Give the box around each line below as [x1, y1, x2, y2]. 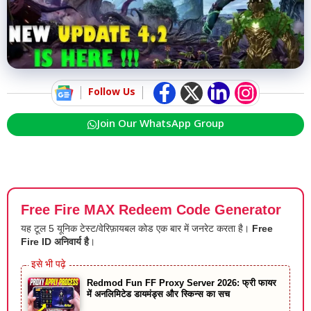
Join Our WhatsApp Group [97, 117, 224, 131]
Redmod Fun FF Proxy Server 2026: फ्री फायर [87, 277, 276, 288]
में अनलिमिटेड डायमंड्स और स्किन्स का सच [87, 288, 230, 299]
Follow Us [88, 86, 135, 100]
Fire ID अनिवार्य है [21, 235, 89, 247]
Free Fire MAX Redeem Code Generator [21, 201, 281, 217]
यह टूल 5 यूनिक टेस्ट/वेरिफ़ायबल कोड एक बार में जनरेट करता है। [21, 222, 252, 234]
